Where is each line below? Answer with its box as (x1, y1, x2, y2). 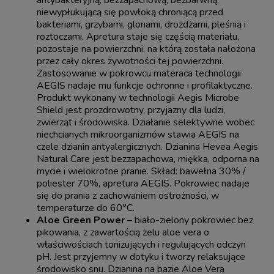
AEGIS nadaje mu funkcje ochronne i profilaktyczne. (37, 79, 253, 93)
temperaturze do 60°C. (37, 201, 135, 215)
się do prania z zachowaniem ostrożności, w (37, 189, 219, 203)
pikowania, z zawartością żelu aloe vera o (37, 226, 209, 240)
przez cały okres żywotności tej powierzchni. (37, 54, 223, 68)
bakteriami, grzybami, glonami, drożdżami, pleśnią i (37, 18, 246, 32)
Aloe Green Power (37, 213, 125, 228)
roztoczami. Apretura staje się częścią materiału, (37, 30, 239, 44)
